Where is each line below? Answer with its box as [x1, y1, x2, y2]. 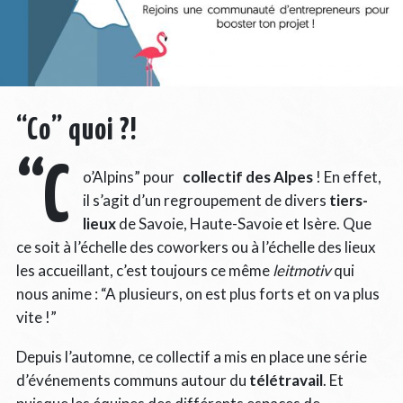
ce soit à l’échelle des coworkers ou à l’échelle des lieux [15, 237, 376, 256]
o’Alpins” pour [82, 166, 180, 186]
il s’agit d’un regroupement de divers [82, 190, 329, 210]
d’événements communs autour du [15, 370, 249, 390]
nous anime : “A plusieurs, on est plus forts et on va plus [15, 283, 380, 303]
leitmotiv [272, 260, 331, 280]
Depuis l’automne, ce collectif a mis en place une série [15, 346, 367, 366]
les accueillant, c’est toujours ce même [15, 260, 273, 280]
